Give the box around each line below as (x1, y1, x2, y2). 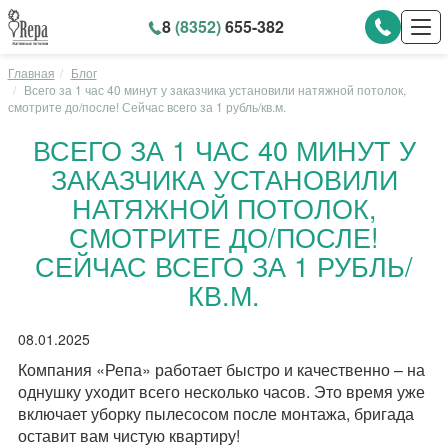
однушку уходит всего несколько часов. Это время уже (17, 380, 425, 403)
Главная (7, 64, 55, 81)
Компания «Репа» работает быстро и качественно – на (17, 358, 425, 381)
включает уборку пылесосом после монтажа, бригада (17, 402, 414, 425)
